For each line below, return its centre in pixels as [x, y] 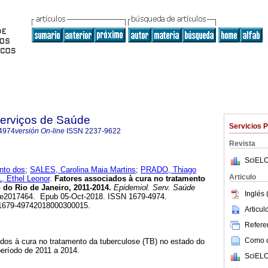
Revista [242, 144]
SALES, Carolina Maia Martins [83, 170]
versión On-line [40, 131]
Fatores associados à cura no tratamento [129, 179]
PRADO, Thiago [168, 170]
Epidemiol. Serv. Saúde [153, 188]
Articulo [243, 177]
